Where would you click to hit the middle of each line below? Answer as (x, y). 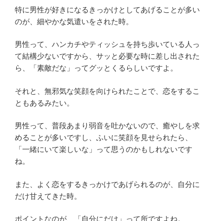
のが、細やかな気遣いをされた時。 (74, 21)
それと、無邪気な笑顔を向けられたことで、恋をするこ (107, 91)
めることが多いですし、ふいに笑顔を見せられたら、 (104, 138)
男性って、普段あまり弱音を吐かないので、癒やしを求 (107, 126)
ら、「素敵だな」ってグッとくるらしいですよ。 (96, 68)
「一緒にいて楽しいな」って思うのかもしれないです (104, 149)
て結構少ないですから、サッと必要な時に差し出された (107, 56)
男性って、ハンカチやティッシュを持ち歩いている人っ (107, 44)
